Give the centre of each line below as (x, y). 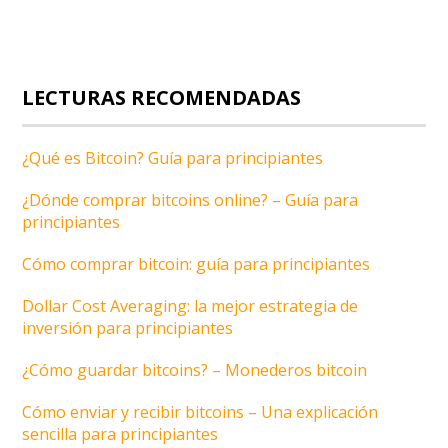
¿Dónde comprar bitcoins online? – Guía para (190, 199)
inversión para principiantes (128, 327)
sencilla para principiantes (120, 433)
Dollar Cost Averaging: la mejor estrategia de (190, 305)
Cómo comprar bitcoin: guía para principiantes (196, 263)
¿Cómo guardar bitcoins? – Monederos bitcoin (195, 369)
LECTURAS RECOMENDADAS (162, 97)
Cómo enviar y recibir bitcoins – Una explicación (200, 411)
